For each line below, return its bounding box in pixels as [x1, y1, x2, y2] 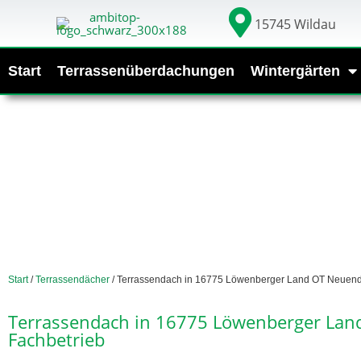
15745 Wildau [255, 15, 337, 34]
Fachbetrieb [8, 326, 105, 351]
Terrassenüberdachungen [57, 62, 234, 79]
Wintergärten [251, 62, 340, 79]
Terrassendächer [35, 273, 110, 285]
